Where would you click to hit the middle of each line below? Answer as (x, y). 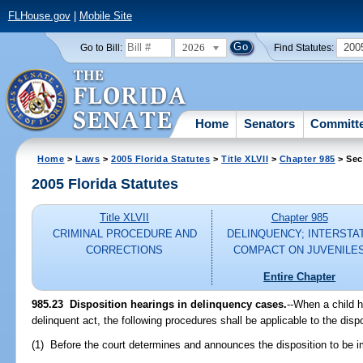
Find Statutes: (304, 47)
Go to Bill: (101, 47)
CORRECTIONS (125, 250)
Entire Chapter (300, 276)
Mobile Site (105, 16)
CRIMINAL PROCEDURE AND (124, 234)
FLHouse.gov (39, 16)
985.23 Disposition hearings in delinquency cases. (160, 304)
